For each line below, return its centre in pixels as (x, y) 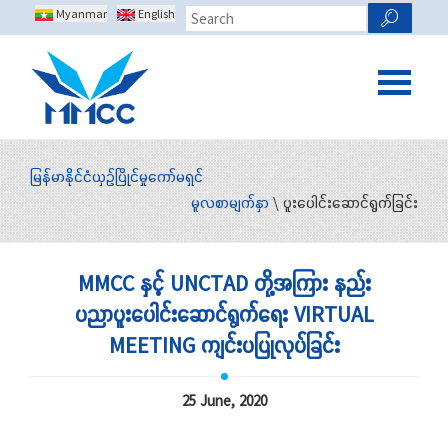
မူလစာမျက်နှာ (230, 202)
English (155, 13)
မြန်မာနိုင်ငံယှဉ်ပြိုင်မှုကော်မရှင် (116, 176)
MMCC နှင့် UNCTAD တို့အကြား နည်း (224, 283)
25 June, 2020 (224, 401)
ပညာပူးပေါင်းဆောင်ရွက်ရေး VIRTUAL (224, 314)
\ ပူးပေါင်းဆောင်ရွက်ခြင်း (343, 202)
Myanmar (80, 13)
